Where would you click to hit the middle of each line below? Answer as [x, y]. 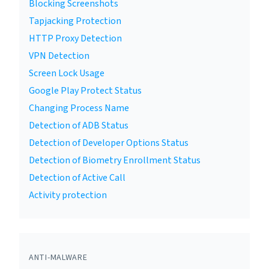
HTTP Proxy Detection [75, 38]
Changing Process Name [79, 108]
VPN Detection [59, 56]
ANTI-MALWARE [58, 258]
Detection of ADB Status [79, 125]
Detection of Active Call [77, 178]
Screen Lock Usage [67, 73]
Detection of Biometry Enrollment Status [115, 160]
